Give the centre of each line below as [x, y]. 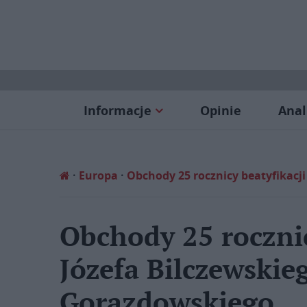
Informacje [117, 111]
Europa [98, 175]
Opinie [220, 111]
